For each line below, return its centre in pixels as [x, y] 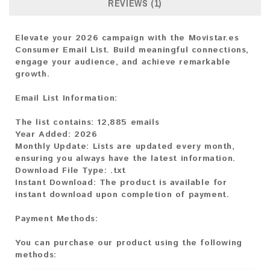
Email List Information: [66, 99]
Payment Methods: [57, 219]
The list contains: [56, 123]
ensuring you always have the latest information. [125, 159]
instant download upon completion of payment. [122, 195]
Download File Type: [61, 171]
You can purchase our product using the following [129, 243]
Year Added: [45, 135]
